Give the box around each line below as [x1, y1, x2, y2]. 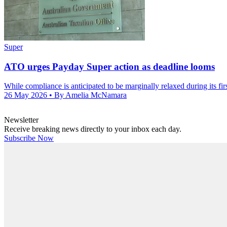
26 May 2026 [4, 91, 49, 100]
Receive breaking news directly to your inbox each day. [4, 125, 181, 134]
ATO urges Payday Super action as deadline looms [4, 61, 215, 72]
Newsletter [4, 116, 39, 125]
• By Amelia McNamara [49, 91, 127, 100]
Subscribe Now [4, 134, 54, 143]
